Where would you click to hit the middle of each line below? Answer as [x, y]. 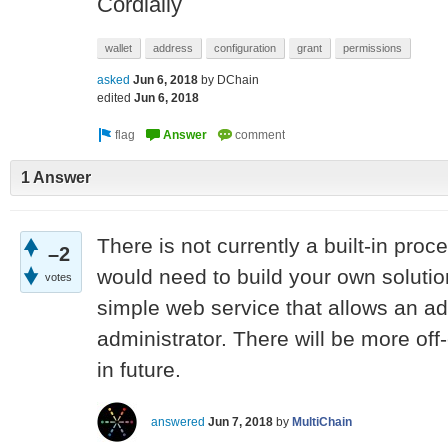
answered [178, 421]
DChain [238, 80]
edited [114, 98]
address [173, 48]
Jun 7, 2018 [240, 421]
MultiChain [322, 421]
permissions [372, 48]
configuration [245, 48]
